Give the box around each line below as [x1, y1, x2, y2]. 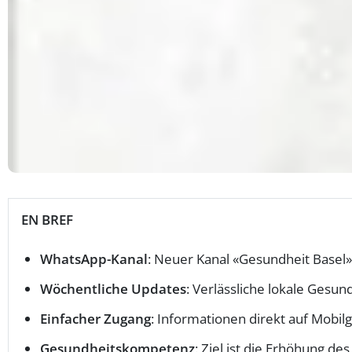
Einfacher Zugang [40, 309, 151, 328]
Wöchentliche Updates [40, 279, 186, 298]
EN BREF [21, 210, 73, 229]
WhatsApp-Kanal [40, 249, 148, 268]
